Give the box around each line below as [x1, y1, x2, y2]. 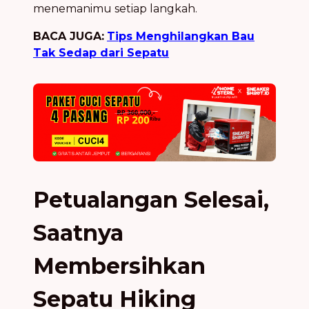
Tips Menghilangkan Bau [107, 30, 255, 43]
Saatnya [33, 219, 123, 247]
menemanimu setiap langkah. [33, 2, 197, 16]
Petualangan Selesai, [33, 186, 269, 214]
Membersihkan [33, 252, 206, 280]
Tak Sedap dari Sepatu [33, 46, 169, 60]
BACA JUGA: [33, 30, 104, 43]
